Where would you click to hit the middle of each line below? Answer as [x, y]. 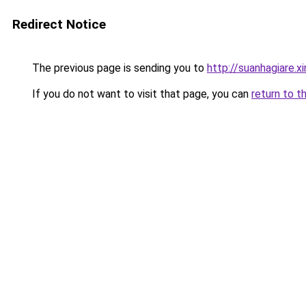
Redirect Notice [59, 24]
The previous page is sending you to [118, 68]
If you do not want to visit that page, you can [140, 94]
